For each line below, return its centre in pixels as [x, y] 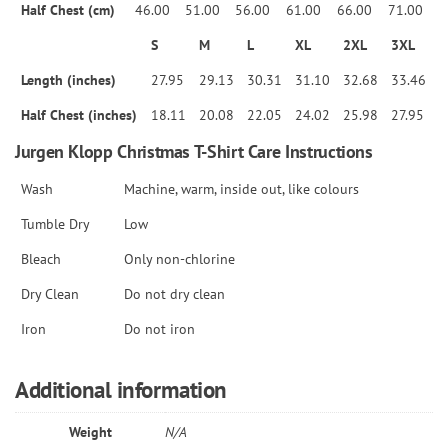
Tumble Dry [55, 223]
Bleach [41, 258]
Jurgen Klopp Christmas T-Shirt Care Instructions [194, 151]
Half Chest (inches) [79, 114]
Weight [90, 431]
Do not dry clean [174, 293]
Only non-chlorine [179, 258]
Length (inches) [68, 79]
